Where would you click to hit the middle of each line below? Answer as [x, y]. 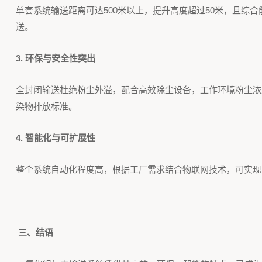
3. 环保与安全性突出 [55, 58]
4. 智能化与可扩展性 [55, 138]
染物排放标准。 [46, 106]
